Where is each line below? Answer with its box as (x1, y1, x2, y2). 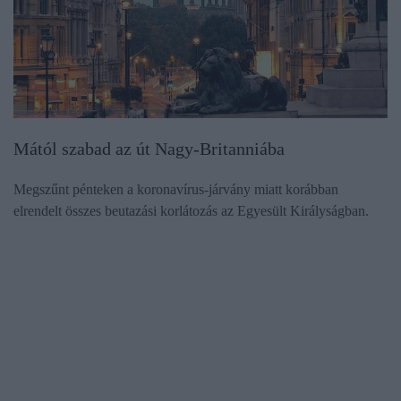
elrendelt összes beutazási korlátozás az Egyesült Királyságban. (13, 203, 369, 219)
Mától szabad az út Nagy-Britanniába (13, 139, 285, 159)
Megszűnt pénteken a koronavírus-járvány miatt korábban (13, 182, 338, 198)
